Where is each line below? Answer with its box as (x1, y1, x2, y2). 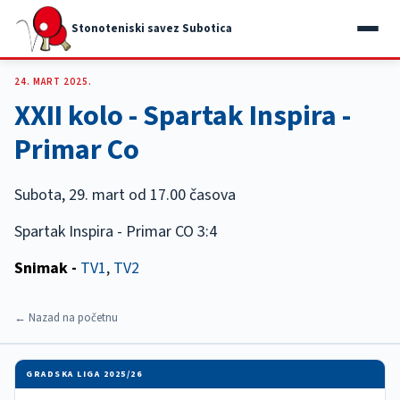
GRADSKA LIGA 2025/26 (26, 368, 142, 380)
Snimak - (14, 257, 77, 279)
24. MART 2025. (14, 75, 92, 88)
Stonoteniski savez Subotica (71, 20, 233, 37)
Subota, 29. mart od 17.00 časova (14, 184, 236, 206)
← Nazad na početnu (14, 310, 118, 326)
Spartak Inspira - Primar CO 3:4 (14, 221, 217, 243)
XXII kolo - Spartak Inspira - (14, 96, 351, 137)
